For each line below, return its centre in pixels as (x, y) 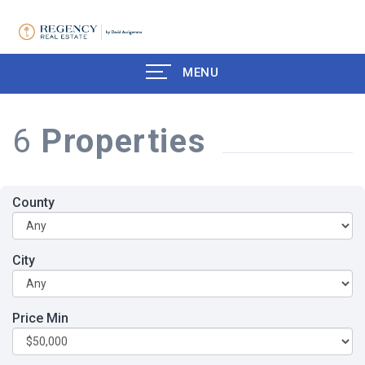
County (33, 202)
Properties (124, 141)
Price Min (40, 318)
